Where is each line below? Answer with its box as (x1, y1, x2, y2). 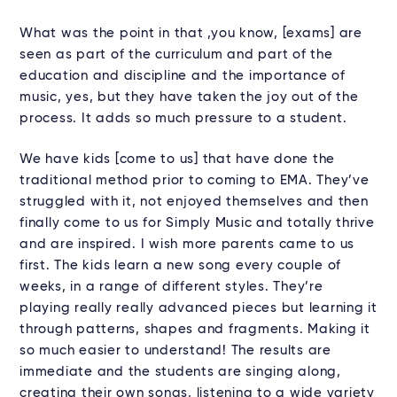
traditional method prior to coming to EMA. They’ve (19, 174, 370, 188)
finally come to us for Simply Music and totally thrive (19, 216, 375, 230)
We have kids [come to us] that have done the (19, 152, 335, 167)
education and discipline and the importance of (19, 69, 346, 83)
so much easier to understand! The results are (19, 344, 331, 358)
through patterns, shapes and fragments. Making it (19, 323, 370, 337)
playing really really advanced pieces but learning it (19, 301, 378, 315)
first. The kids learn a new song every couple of (19, 259, 341, 273)
